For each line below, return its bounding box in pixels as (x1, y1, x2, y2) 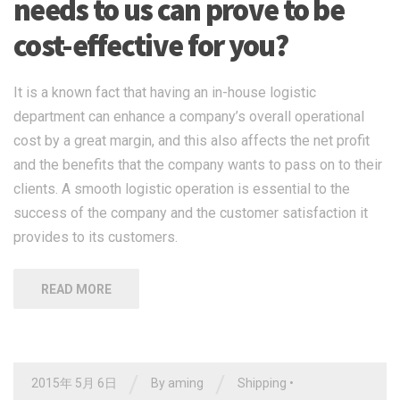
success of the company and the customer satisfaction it (13, 204, 368, 222)
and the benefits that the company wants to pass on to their (13, 156, 382, 174)
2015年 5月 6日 (31, 376, 117, 391)
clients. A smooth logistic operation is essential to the (13, 180, 350, 198)
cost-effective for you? (13, 27, 287, 65)
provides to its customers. (13, 229, 178, 246)
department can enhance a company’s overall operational (13, 108, 364, 126)
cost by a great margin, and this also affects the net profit (13, 132, 370, 150)
